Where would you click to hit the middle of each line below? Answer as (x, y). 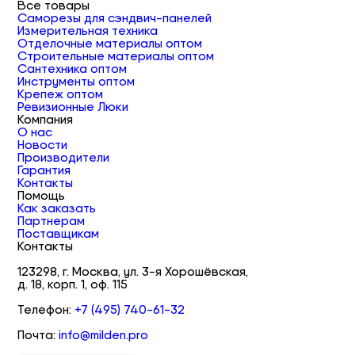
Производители (64, 158)
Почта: (38, 335)
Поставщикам (59, 234)
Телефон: (46, 310)
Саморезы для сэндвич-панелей (115, 18)
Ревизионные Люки (73, 107)
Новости (43, 145)
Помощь (42, 196)
